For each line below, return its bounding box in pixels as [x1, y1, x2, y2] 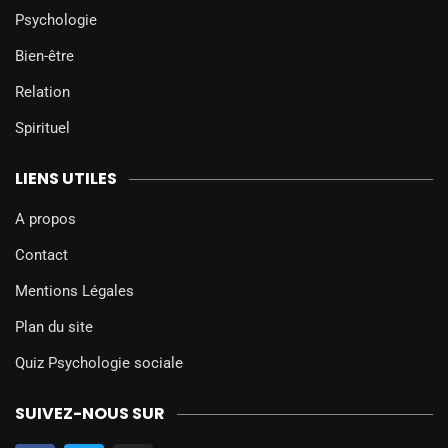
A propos [15, 210, 76, 229]
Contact [15, 246, 68, 265]
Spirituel [15, 119, 70, 138]
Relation [15, 83, 70, 102]
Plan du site [15, 318, 93, 337]
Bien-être [15, 47, 74, 66]
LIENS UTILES [15, 167, 117, 191]
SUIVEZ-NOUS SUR [15, 402, 165, 426]
